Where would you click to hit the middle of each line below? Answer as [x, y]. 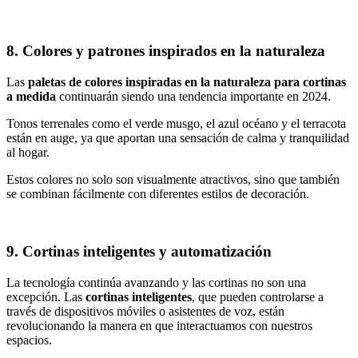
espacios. [29, 340]
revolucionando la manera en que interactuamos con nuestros [159, 326]
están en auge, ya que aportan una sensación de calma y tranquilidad [178, 137]
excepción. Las [46, 297]
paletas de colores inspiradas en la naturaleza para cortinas [187, 82]
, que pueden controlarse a [258, 297]
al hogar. [28, 152]
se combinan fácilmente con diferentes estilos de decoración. [158, 193]
